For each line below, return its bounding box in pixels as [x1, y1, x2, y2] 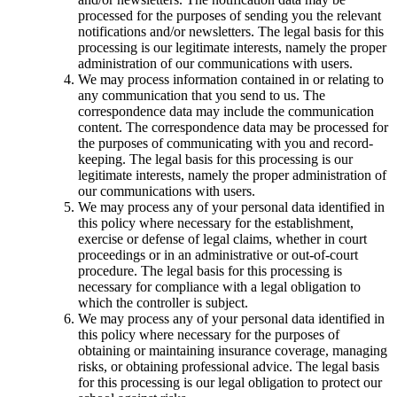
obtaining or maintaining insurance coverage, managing [78, 343, 387, 359]
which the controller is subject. [78, 295, 248, 311]
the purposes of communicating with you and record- [78, 136, 373, 152]
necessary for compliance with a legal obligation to [78, 279, 361, 295]
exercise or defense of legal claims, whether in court [78, 231, 367, 247]
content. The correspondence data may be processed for [78, 120, 388, 136]
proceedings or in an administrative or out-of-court [78, 247, 358, 263]
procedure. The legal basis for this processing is [78, 263, 342, 279]
